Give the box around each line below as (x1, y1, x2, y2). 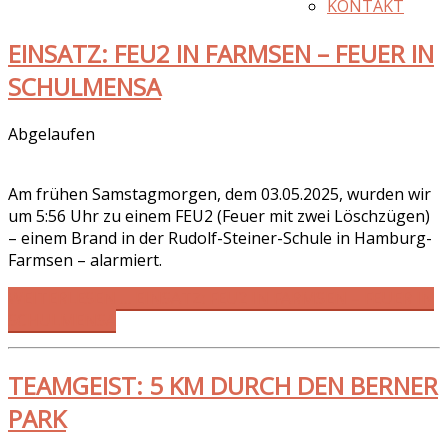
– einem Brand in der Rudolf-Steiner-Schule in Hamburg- (8, 226, 432, 249)
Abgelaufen (8, 122, 95, 145)
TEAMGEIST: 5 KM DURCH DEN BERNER (8, 368, 438, 402)
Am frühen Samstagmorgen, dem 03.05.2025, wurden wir (8, 182, 431, 205)
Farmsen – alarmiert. (8, 248, 162, 271)
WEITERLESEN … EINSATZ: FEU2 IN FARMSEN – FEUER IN (8, 286, 434, 309)
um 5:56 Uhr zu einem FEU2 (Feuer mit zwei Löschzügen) (8, 204, 430, 227)
